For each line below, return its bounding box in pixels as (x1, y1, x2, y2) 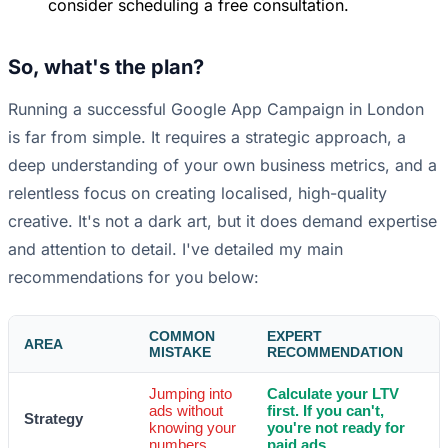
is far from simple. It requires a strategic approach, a (8, 127, 406, 148)
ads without (149, 402, 223, 420)
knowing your (149, 419, 236, 437)
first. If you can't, (267, 402, 384, 420)
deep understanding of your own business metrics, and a (8, 155, 437, 176)
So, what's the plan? (8, 55, 204, 80)
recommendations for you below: (8, 267, 259, 288)
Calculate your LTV (267, 385, 399, 403)
